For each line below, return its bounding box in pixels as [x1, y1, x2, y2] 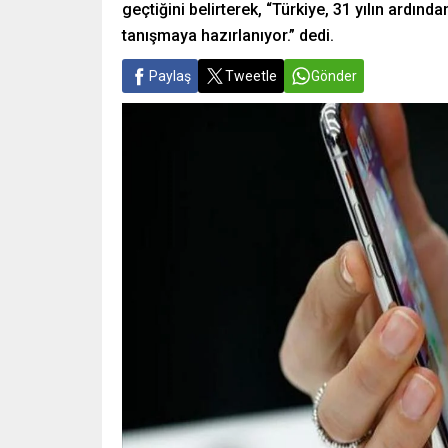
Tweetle [225, 68, 277, 84]
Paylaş [149, 68, 191, 84]
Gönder [311, 68, 357, 84]
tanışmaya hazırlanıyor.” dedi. [122, 26, 334, 45]
